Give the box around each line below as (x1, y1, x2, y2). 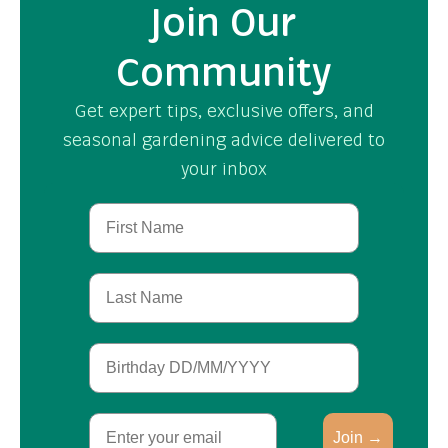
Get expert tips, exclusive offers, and (74, 98, 374, 121)
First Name (88, 201, 170, 219)
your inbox (181, 156, 267, 179)
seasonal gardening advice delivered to (63, 127, 385, 150)
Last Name (88, 271, 169, 289)
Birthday (88, 341, 153, 359)
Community (116, 46, 332, 95)
